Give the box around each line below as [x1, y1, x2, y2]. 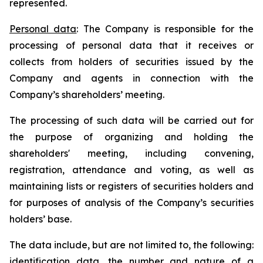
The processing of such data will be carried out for [9, 114, 254, 126]
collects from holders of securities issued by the [9, 56, 254, 68]
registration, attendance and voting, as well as [9, 164, 254, 176]
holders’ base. [9, 213, 72, 225]
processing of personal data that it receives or [9, 39, 254, 51]
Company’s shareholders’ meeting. [9, 89, 164, 100]
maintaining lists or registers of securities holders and [9, 180, 254, 192]
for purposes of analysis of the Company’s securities [9, 197, 254, 208]
